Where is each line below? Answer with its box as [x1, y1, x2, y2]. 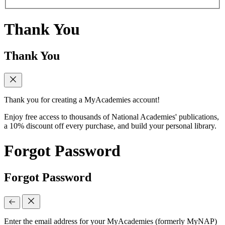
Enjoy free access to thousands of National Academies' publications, [4, 113, 219, 122]
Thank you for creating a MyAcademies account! [4, 95, 160, 104]
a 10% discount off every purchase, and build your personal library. [4, 122, 216, 131]
